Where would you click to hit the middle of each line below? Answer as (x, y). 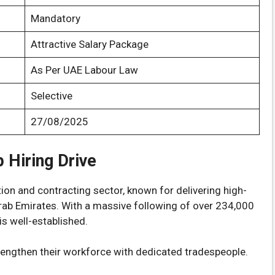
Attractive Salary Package (89, 44)
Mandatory (55, 18)
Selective (51, 96)
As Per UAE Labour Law (84, 70)
